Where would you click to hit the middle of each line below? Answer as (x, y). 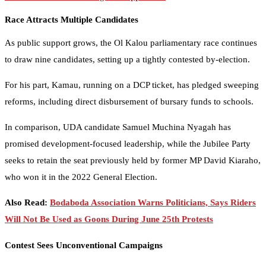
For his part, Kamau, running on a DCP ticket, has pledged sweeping (132, 85)
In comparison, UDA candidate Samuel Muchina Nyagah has (118, 127)
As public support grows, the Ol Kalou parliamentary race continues (131, 43)
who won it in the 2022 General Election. (81, 177)
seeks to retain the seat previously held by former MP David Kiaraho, (133, 161)
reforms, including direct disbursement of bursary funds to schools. (129, 102)
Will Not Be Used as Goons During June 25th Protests (109, 219)
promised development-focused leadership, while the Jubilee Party (128, 144)
